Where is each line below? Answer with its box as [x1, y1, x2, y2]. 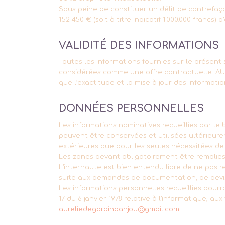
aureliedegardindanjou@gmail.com [59, 206, 180, 213]
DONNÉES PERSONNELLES [59, 103, 204, 115]
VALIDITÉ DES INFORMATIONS [59, 40, 219, 52]
